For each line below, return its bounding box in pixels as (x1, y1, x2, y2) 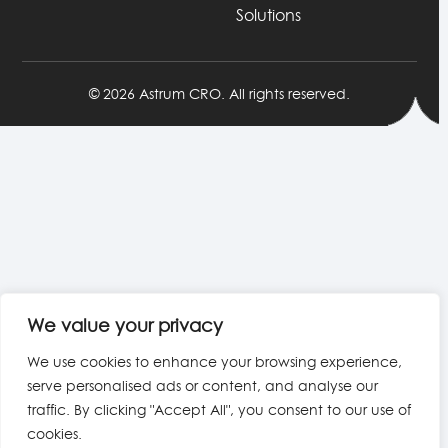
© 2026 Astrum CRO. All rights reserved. (89, 84, 351, 105)
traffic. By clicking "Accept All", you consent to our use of (27, 400, 411, 420)
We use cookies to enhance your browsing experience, (27, 352, 402, 372)
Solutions (236, 4, 302, 27)
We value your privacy (27, 313, 223, 338)
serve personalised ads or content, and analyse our (27, 376, 378, 396)
